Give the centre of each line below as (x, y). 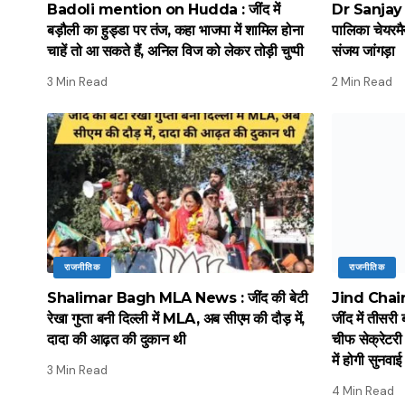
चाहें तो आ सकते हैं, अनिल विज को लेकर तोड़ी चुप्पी (175, 52)
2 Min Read (362, 82)
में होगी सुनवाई (367, 361)
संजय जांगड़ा (363, 52)
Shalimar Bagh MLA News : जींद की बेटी (177, 298)
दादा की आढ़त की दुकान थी (116, 340)
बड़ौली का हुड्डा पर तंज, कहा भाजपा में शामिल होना (175, 31)
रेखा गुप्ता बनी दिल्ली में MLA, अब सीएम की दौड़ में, (176, 319)
